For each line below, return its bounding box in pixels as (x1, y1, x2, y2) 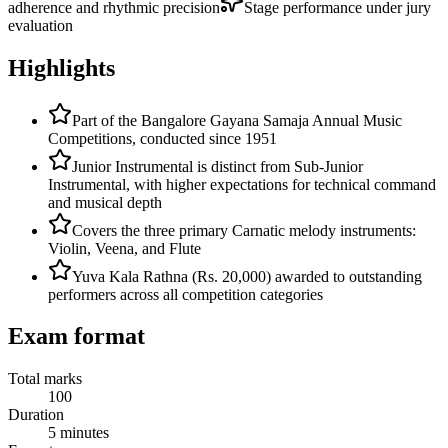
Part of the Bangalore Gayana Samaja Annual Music (72, 111, 402, 129)
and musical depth (48, 193, 162, 211)
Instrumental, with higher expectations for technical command (48, 175, 436, 193)
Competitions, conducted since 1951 (48, 129, 277, 147)
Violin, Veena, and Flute (48, 239, 201, 257)
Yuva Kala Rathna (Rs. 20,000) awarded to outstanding (72, 267, 422, 285)
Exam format (8, 323, 145, 350)
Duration (8, 406, 64, 424)
